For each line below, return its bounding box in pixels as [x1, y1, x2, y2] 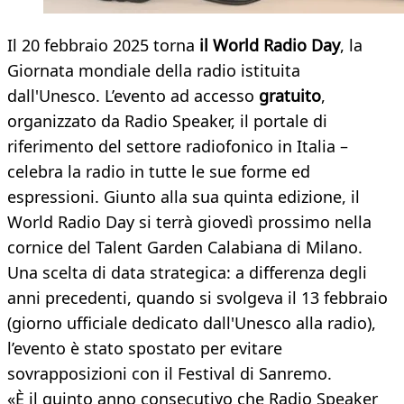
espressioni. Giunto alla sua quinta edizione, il [7, 186, 360, 208]
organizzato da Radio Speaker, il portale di [7, 110, 327, 133]
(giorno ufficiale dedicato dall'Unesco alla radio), [7, 312, 376, 335]
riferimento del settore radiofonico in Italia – [7, 135, 348, 158]
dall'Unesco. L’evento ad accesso [7, 85, 259, 107]
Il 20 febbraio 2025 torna [7, 34, 199, 57]
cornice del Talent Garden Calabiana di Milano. [7, 236, 363, 259]
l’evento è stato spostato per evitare [7, 337, 282, 360]
